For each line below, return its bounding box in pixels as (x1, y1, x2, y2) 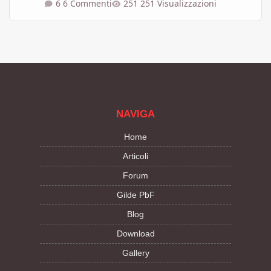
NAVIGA (116, 108, 155, 120)
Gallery (122, 247, 149, 258)
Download (116, 228, 155, 238)
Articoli (123, 151, 148, 161)
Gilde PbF (116, 189, 155, 200)
